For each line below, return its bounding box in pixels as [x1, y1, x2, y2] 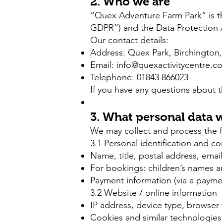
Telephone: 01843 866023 [90, 72, 188, 83]
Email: [90, 59, 116, 70]
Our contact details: [90, 35, 168, 46]
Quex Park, [128, 47, 174, 58]
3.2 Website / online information [90, 187, 217, 198]
